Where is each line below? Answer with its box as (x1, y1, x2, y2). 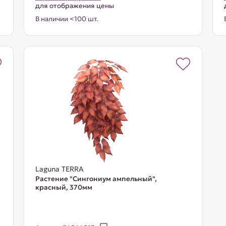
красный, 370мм (35, 183, 92, 192)
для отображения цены (35, 2, 114, 10)
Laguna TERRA (35, 164, 84, 174)
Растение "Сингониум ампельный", (35, 175, 157, 183)
